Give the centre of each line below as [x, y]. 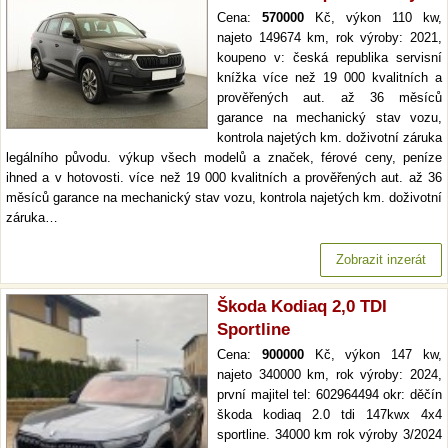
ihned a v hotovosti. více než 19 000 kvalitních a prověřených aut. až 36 [224, 178]
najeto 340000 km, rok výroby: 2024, [329, 375]
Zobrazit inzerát [381, 260]
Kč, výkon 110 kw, [373, 18]
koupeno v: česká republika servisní [329, 58]
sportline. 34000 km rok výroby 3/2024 [329, 435]
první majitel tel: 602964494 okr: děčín [329, 395]
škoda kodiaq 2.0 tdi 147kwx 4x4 [329, 415]
